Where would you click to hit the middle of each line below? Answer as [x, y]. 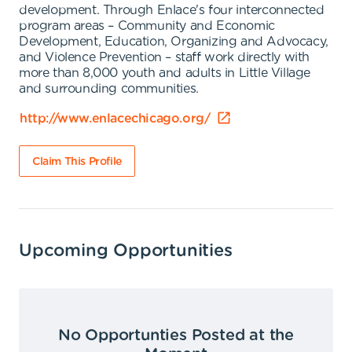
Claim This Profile [77, 162]
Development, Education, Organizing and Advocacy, [174, 42]
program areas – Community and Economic [147, 26]
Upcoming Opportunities [126, 251]
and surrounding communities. [109, 89]
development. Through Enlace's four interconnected [172, 10]
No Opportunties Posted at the [176, 335]
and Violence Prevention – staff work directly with [165, 57]
